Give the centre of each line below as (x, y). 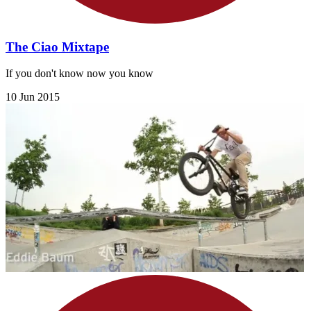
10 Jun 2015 (33, 97)
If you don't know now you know (79, 74)
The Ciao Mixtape (57, 47)
